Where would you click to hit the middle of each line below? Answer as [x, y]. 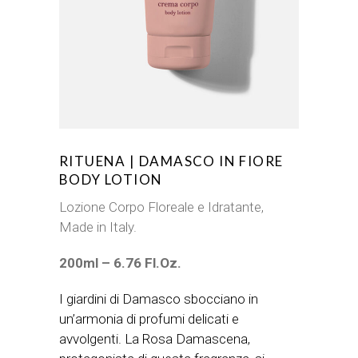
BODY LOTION [111, 179]
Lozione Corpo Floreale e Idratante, [161, 207]
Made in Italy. [98, 227]
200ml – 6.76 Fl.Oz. [120, 263]
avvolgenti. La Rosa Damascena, [155, 339]
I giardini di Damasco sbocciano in [159, 299]
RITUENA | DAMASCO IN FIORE [171, 161]
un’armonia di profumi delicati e [149, 319]
